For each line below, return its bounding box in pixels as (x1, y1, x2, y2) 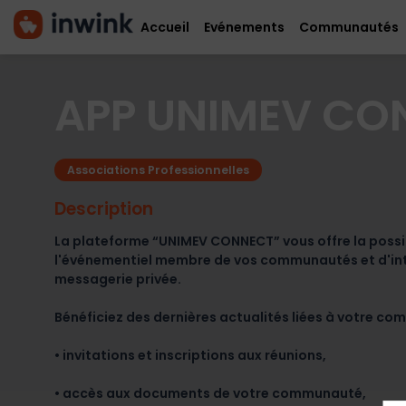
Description (54, 196, 153, 221)
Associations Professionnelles (67, 161, 249, 178)
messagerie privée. (54, 269, 181, 288)
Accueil (140, 17, 190, 36)
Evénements (204, 17, 285, 36)
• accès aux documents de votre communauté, (54, 383, 366, 402)
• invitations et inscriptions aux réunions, (54, 345, 326, 364)
